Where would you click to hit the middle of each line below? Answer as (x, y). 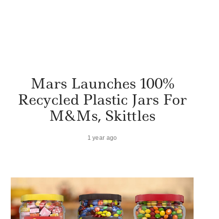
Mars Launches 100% (102, 83)
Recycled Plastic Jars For (102, 99)
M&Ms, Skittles (102, 115)
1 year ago (102, 137)
